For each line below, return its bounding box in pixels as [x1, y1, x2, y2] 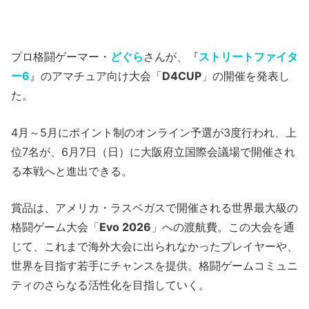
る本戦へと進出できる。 [11, 163, 132, 178]
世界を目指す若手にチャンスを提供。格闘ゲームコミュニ [11, 259, 298, 273]
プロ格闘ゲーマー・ [11, 50, 110, 63]
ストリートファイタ [199, 50, 298, 63]
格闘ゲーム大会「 [11, 220, 99, 235]
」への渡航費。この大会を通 [151, 220, 295, 235]
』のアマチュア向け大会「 [30, 69, 162, 83]
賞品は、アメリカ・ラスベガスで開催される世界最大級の [11, 201, 298, 215]
